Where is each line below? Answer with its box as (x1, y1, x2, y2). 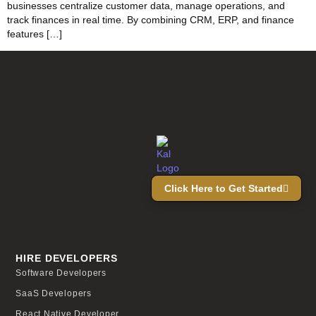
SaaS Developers (16, 288, 92, 298)
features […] (7, 28, 62, 39)
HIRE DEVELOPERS (16, 252, 118, 264)
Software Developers (16, 267, 107, 278)
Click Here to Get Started (164, 183, 283, 195)
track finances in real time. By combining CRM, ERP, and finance (7, 14, 294, 25)
